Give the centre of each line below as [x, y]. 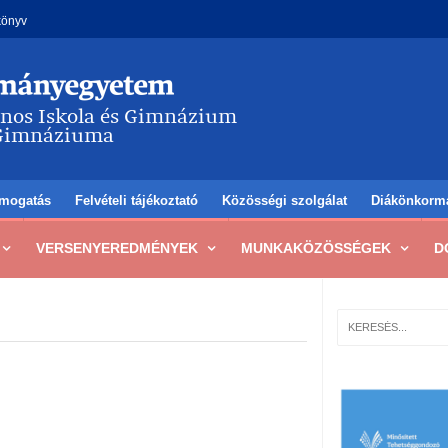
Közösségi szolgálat [284, 200]
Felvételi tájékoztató [136, 200]
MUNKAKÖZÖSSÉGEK [316, 248]
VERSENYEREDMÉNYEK [117, 248]
